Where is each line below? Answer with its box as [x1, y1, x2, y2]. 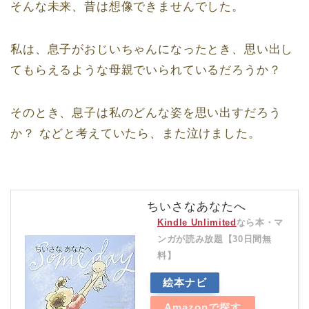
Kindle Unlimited [157, 217, 237, 228]
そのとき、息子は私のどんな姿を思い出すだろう [10, 106, 281, 119]
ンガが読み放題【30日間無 [157, 233, 272, 244]
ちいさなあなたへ [147, 199, 246, 213]
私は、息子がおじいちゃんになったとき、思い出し [10, 42, 294, 56]
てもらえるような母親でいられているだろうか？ [10, 63, 281, 77]
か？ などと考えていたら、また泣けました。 [10, 126, 261, 140]
